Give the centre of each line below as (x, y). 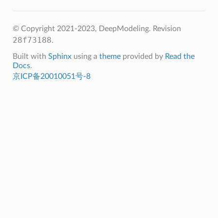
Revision (167, 28)
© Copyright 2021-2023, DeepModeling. (82, 28)
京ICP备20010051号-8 (51, 76)
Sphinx (60, 56)
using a (85, 56)
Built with (30, 56)
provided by (143, 56)
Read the (180, 56)
